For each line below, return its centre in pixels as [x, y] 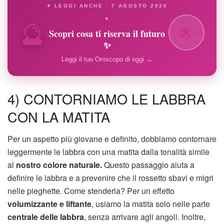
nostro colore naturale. [59, 165]
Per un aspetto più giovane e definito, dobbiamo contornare [112, 139]
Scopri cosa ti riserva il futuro [107, 33]
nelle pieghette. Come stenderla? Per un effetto [91, 191]
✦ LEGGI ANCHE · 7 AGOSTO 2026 [107, 5]
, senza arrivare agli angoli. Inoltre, [145, 217]
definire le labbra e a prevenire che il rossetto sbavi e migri [110, 178]
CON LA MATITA [59, 116]
